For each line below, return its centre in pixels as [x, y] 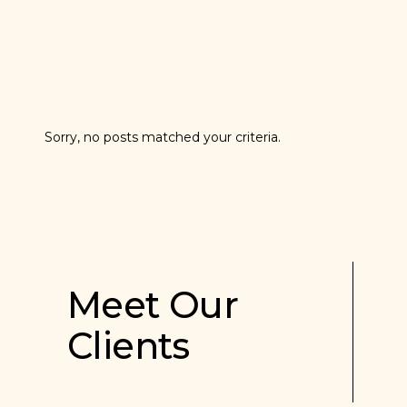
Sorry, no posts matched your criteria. [163, 137]
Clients [129, 345]
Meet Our [153, 304]
